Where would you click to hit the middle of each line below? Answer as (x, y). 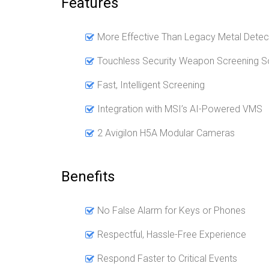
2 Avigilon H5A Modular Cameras (166, 133)
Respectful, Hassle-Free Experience (172, 234)
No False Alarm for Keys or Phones (171, 210)
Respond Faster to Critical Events (167, 258)
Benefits (88, 176)
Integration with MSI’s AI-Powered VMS (180, 109)
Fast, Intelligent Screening (151, 85)
